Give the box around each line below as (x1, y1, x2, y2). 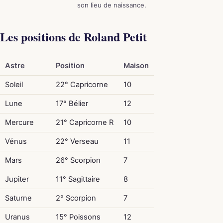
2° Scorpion (55, 194, 96, 203)
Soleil (4, 80, 23, 90)
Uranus (4, 213, 30, 222)
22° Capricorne (55, 80, 108, 90)
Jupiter (4, 175, 29, 184)
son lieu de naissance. (77, 1, 146, 9)
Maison (123, 61, 149, 71)
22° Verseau (55, 137, 99, 146)
